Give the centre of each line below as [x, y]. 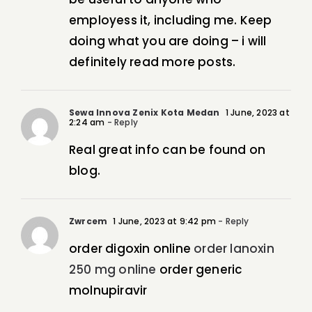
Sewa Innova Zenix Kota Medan [145, 113]
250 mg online [113, 270]
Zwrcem [88, 221]
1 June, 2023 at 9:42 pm [164, 221]
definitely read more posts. [153, 62]
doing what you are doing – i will [168, 41]
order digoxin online [132, 249]
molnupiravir [108, 291]
